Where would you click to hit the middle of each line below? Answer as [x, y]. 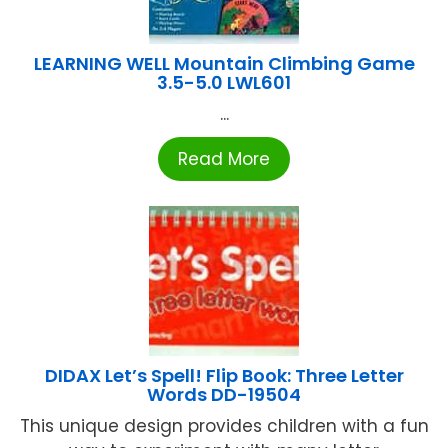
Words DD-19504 [224, 394]
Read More [224, 158]
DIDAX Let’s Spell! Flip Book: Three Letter [224, 375]
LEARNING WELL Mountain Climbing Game [224, 63]
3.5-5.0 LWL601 [224, 82]
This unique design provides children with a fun [224, 425]
